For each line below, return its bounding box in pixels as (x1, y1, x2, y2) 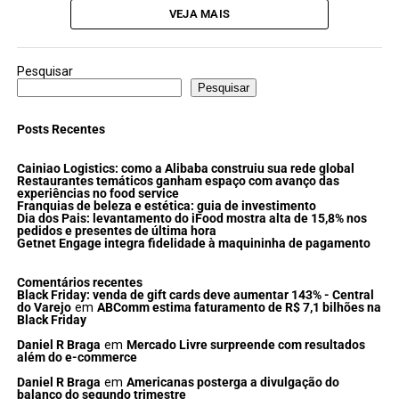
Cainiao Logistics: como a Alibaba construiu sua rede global (16, 160, 354, 176)
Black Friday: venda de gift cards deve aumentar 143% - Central (16, 287, 374, 303)
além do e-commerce (16, 349, 137, 365)
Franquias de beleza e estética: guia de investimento (16, 198, 316, 214)
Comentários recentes (16, 274, 142, 290)
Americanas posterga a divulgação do (126, 375, 339, 391)
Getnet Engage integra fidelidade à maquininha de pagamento (16, 235, 370, 251)
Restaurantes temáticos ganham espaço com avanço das (16, 173, 339, 189)
